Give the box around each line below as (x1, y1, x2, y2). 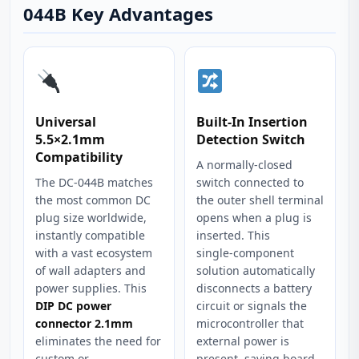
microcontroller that (196, 316, 304, 331)
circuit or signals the (196, 298, 307, 313)
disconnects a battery (196, 280, 312, 296)
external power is (196, 333, 289, 349)
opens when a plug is (196, 210, 312, 225)
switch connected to (196, 175, 304, 190)
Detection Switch (196, 131, 305, 148)
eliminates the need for (35, 333, 161, 349)
